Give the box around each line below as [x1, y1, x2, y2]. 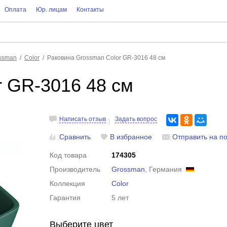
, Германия [145, 165, 186, 173]
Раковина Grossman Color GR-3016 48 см [47, 54, 165, 61]
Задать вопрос [115, 116, 158, 123]
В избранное [110, 133, 153, 141]
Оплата [4, 6, 26, 13]
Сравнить [59, 133, 91, 141]
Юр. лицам [35, 6, 67, 13]
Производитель [50, 165, 101, 173]
